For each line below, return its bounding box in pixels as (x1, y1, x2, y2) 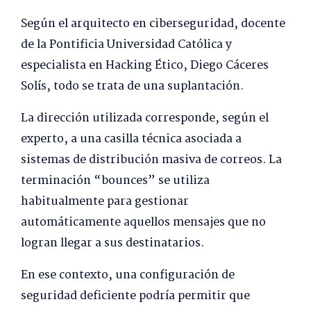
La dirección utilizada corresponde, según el (21, 109, 269, 128)
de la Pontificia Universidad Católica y (21, 35, 232, 55)
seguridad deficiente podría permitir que (21, 287, 250, 306)
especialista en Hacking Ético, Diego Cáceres (21, 56, 269, 76)
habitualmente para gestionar (21, 192, 189, 212)
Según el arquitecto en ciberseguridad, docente (21, 15, 285, 34)
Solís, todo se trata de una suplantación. (21, 77, 244, 96)
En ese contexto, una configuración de (21, 266, 235, 285)
